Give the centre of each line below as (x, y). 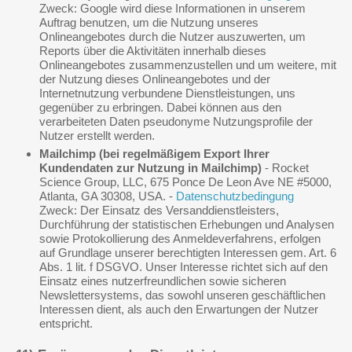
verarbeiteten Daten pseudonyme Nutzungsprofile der (176, 121)
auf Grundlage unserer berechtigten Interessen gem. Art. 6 (188, 253)
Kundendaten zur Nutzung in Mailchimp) (150, 168)
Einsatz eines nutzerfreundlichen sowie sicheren (163, 281)
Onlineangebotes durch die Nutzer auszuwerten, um (172, 37)
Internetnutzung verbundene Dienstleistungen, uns (167, 93)
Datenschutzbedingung (235, 196)
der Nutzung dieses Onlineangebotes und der (155, 79)
